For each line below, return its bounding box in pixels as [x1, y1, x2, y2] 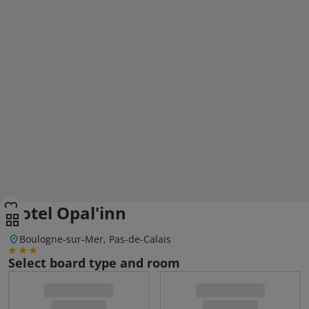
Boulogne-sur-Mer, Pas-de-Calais [19, 232, 171, 246]
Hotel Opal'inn [8, 201, 126, 224]
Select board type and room [8, 255, 180, 271]
